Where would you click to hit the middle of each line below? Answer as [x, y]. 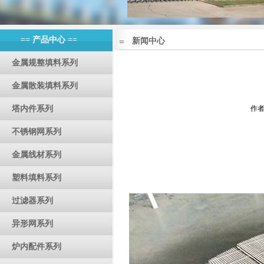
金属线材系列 [37, 155]
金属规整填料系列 [45, 63]
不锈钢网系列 [37, 132]
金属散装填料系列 [45, 86]
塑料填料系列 [37, 178]
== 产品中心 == [49, 40]
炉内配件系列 [37, 247]
